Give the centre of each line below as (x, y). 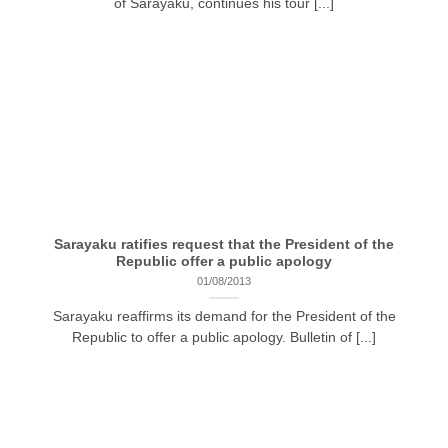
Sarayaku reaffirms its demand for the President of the (224, 316)
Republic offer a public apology (224, 262)
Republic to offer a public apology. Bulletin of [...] (224, 337)
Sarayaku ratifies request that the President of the (224, 245)
